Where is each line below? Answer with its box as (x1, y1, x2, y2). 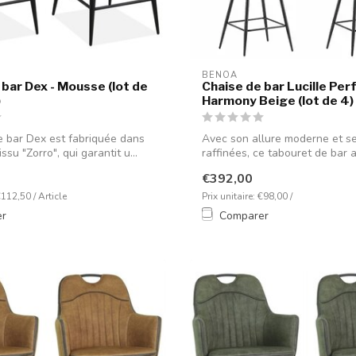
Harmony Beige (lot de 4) (202, 93, 354, 109)
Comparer (219, 207, 269, 223)
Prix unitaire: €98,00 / (202, 189, 292, 203)
